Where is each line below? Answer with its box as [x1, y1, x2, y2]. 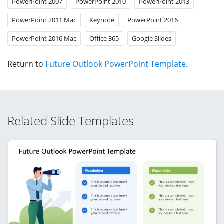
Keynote [89, 15, 114, 24]
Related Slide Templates [7, 112, 134, 129]
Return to [7, 58, 45, 69]
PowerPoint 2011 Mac [12, 15, 76, 24]
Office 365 [89, 33, 119, 43]
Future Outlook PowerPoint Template [45, 58, 186, 69]
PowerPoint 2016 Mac [12, 33, 76, 43]
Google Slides [132, 33, 171, 43]
